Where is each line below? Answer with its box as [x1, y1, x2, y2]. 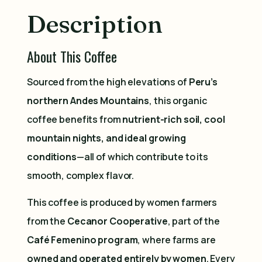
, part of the [167, 215, 220, 228]
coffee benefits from [27, 113, 123, 126]
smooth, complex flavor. [27, 169, 135, 182]
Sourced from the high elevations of [27, 75, 189, 89]
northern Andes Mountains [27, 94, 150, 108]
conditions [27, 150, 77, 164]
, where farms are [137, 233, 216, 247]
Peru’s [188, 75, 218, 89]
